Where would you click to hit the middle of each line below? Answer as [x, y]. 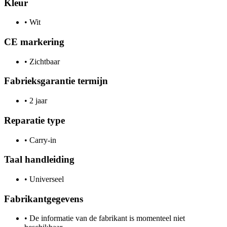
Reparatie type [34, 120]
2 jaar [37, 101]
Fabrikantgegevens [44, 199]
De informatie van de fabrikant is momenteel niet [106, 218]
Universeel [46, 179]
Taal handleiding [39, 160]
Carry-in [42, 140]
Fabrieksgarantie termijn [56, 81]
